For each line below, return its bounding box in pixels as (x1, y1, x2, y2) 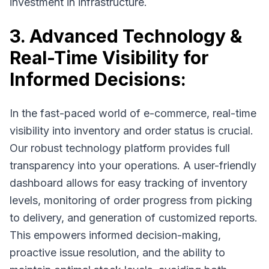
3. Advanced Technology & (10, 25, 242, 47)
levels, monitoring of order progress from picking (10, 194, 252, 207)
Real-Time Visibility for (10, 47, 209, 68)
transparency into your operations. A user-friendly (10, 159, 256, 172)
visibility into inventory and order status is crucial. (10, 124, 253, 137)
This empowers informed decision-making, (10, 229, 221, 241)
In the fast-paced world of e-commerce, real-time (10, 107, 256, 119)
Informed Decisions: (10, 68, 186, 90)
